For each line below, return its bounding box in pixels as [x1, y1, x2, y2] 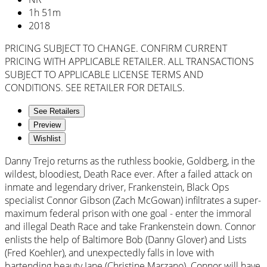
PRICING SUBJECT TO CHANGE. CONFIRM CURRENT [5, 41, 227, 55]
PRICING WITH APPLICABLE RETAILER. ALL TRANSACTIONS [5, 54, 254, 68]
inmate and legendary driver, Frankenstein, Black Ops [5, 180, 229, 194]
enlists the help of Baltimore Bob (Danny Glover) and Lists [5, 232, 246, 246]
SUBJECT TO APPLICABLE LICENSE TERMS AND [5, 67, 203, 81]
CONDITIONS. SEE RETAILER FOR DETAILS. [5, 80, 185, 94]
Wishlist [33, 133, 61, 143]
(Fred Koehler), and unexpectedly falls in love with [5, 246, 214, 259]
